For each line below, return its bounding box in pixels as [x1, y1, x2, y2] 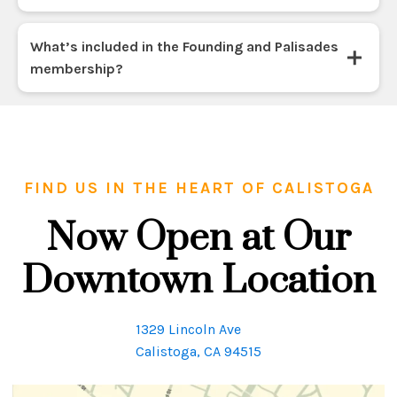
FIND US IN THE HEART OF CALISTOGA [23, 178, 374, 198]
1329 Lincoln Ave [136, 320, 241, 338]
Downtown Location [21, 257, 376, 306]
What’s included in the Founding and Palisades [29, 37, 339, 55]
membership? [29, 59, 123, 77]
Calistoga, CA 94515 [136, 342, 261, 360]
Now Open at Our [46, 214, 351, 263]
